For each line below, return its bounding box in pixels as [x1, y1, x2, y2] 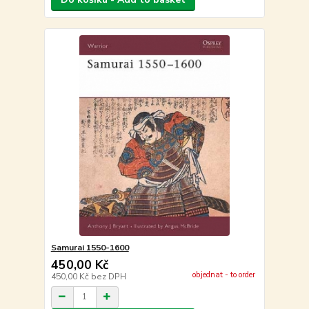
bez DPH [90, 270, 126, 282]
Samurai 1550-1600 [50, 241, 129, 253]
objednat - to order [192, 270, 255, 281]
